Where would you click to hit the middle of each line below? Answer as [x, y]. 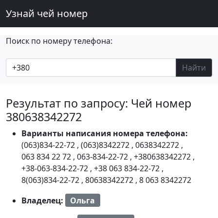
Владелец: [43, 200]
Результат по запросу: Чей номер [99, 103]
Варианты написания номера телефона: [105, 133]
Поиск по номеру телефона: [59, 41]
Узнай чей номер [47, 13]
